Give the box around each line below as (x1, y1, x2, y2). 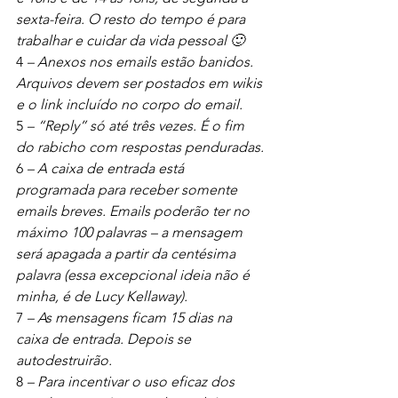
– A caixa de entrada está (27, 160, 187, 177)
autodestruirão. (16, 352, 112, 369)
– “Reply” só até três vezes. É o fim (27, 117, 248, 134)
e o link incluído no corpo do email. (16, 96, 243, 113)
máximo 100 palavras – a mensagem (16, 224, 246, 241)
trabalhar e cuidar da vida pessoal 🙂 (16, 32, 244, 49)
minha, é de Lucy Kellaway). (16, 288, 187, 305)
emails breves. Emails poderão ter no (16, 203, 253, 219)
